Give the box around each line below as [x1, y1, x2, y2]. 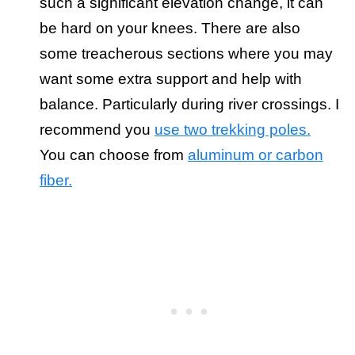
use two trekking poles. [155, 121, 311, 139]
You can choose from [40, 147, 188, 164]
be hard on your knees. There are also [40, 20, 300, 37]
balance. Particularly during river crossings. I [40, 96, 339, 113]
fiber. [40, 172, 72, 189]
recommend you [40, 121, 155, 139]
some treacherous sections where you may [40, 45, 333, 63]
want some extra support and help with [40, 71, 302, 88]
